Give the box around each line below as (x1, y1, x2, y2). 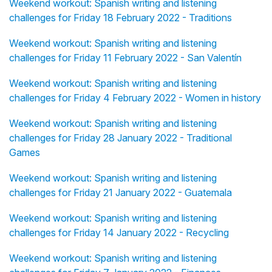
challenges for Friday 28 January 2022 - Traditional (9, 132, 232, 144)
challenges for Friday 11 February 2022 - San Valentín (9, 52, 242, 64)
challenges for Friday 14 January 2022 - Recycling (9, 226, 229, 239)
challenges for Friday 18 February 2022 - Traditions (9, 12, 232, 24)
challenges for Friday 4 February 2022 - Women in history (9, 92, 261, 104)
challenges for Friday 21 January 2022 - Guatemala (9, 186, 232, 199)
